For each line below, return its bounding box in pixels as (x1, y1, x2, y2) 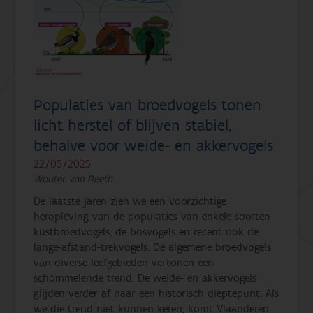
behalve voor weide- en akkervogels (34, 135, 274, 156)
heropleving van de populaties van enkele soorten (34, 209, 271, 224)
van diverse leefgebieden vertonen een (34, 255, 214, 270)
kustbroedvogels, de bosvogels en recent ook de (34, 224, 259, 239)
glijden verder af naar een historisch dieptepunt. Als (34, 286, 279, 300)
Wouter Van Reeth (34, 172, 113, 186)
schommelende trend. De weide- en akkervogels (34, 270, 257, 285)
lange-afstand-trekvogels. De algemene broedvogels (34, 240, 272, 254)
